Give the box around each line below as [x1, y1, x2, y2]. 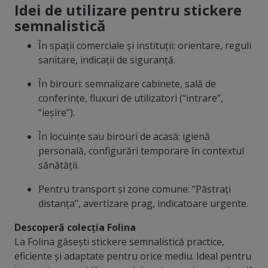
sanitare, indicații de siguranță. [38, 53, 175, 67]
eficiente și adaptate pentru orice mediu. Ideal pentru [14, 249, 251, 263]
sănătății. [38, 159, 79, 172]
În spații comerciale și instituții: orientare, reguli [38, 39, 251, 53]
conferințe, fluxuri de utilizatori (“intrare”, [38, 92, 223, 105]
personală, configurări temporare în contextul [38, 144, 244, 158]
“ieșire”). [38, 106, 75, 120]
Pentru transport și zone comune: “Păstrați [38, 182, 231, 196]
